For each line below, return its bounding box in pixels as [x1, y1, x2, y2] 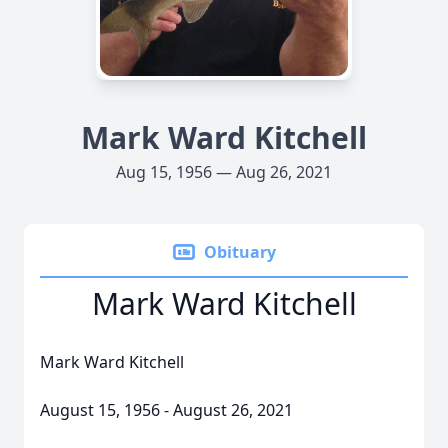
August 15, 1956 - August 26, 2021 [40, 399, 293, 421]
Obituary [204, 241, 276, 263]
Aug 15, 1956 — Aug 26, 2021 [116, 161, 332, 183]
